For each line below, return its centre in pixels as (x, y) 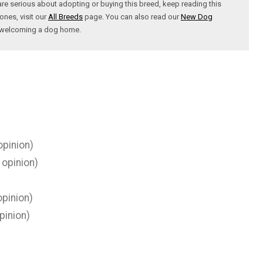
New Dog (197, 17)
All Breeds (65, 17)
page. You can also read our (132, 17)
